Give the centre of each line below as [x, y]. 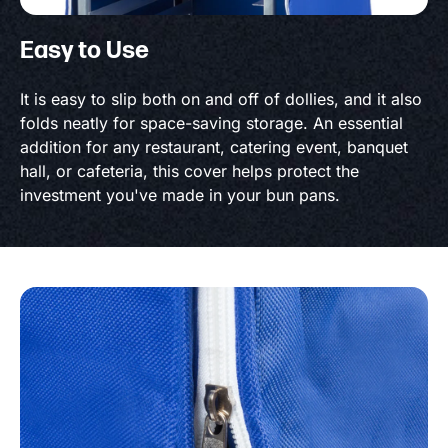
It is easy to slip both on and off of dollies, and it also [221, 98]
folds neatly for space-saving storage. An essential [211, 122]
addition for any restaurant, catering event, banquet [214, 146]
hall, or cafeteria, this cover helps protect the [189, 170]
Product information [88, 297]
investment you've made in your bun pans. [180, 194]
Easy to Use [84, 50]
